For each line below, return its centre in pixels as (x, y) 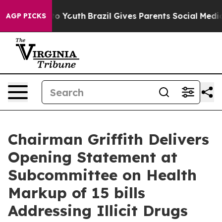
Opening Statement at (93, 157)
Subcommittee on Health (102, 175)
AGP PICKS (26, 16)
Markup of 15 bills (77, 193)
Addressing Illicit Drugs (98, 211)
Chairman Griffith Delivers (109, 139)
